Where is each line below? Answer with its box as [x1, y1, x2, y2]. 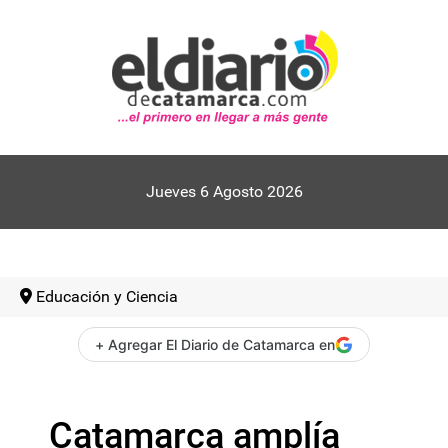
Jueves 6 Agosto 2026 [145, 182, 303, 201]
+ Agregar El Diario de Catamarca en [95, 336, 335, 353]
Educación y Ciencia [36, 287, 178, 306]
